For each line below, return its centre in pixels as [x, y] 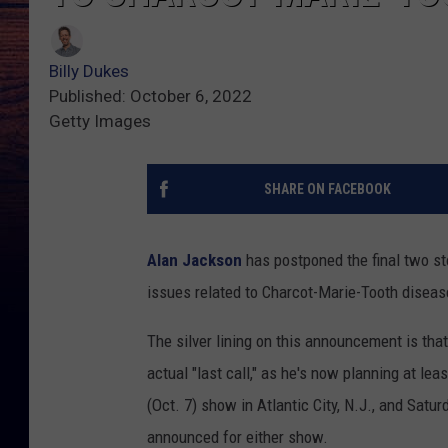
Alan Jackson [194, 260]
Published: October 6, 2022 [150, 96]
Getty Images [100, 121]
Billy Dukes [89, 71]
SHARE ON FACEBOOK [327, 189]
